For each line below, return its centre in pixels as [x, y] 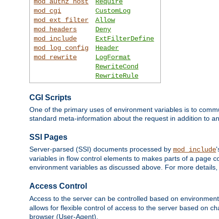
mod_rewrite [55, 57]
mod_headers [55, 29]
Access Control [58, 186]
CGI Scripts [50, 97]
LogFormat [113, 57]
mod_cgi [48, 11]
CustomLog [113, 11]
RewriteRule [117, 76]
